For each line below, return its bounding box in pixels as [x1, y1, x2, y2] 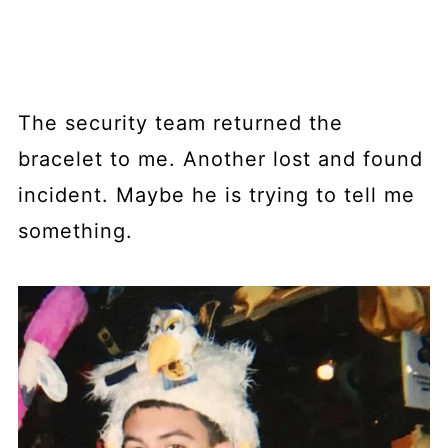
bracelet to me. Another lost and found [17, 146, 423, 171]
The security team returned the [17, 110, 343, 135]
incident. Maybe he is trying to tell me [17, 182, 415, 207]
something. [17, 218, 133, 243]
